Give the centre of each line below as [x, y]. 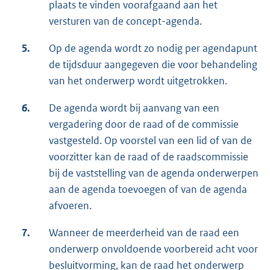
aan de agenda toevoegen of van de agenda [148, 190]
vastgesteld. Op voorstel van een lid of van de [150, 141]
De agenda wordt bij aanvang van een [134, 108]
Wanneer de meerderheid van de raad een [144, 233]
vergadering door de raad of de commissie [144, 124]
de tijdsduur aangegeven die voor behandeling [153, 65]
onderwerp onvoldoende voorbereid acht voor [153, 249]
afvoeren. [70, 206]
